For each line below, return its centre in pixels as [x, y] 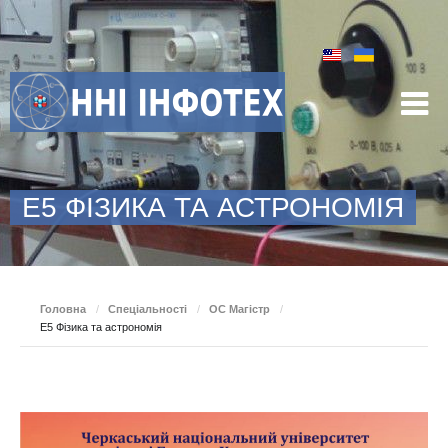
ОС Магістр [239, 309]
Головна [63, 309]
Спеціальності [147, 309]
